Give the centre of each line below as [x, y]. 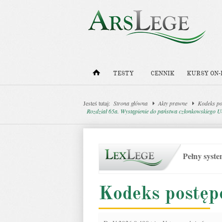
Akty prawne [173, 103]
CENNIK [163, 74]
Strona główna [131, 103]
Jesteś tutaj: [97, 103]
